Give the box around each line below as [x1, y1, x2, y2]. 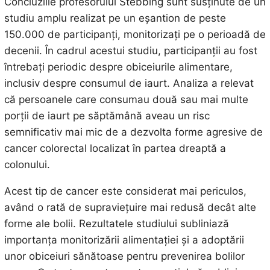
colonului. [4, 158, 50, 171]
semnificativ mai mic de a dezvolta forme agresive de [4, 125, 263, 138]
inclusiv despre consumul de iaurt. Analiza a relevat [4, 77, 254, 89]
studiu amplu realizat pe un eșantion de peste [4, 11, 226, 24]
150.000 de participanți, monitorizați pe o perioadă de [4, 28, 266, 40]
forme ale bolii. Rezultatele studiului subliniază [4, 217, 229, 230]
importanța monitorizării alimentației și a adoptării [4, 233, 244, 246]
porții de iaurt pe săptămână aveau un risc [4, 109, 210, 122]
